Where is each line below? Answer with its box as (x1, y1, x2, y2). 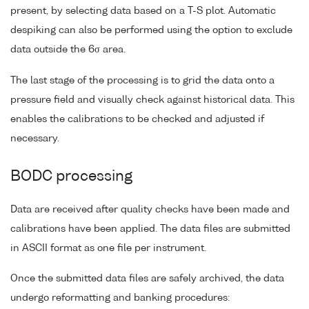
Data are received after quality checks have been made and (10, 204, 290, 215)
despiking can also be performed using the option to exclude (10, 25, 292, 35)
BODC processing (10, 169, 132, 184)
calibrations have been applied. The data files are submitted (10, 223, 290, 234)
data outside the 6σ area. (10, 44, 126, 54)
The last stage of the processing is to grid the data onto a (10, 75, 275, 86)
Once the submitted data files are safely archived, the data (10, 274, 284, 284)
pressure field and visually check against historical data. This (10, 94, 295, 105)
